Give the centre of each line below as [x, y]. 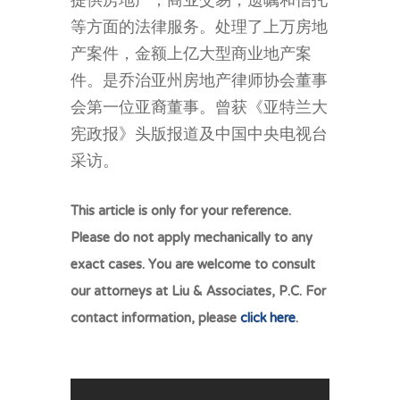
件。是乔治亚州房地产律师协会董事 [199, 82]
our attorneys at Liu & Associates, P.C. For [198, 292]
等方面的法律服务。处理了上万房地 [199, 28]
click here [268, 318]
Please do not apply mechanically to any [192, 238]
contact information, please [155, 318]
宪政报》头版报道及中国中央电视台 [199, 135]
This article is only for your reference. [181, 211]
